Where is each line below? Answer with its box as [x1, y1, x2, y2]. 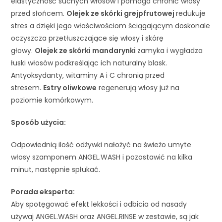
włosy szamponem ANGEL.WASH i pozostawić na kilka [11, 152, 193, 162]
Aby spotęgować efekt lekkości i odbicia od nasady [11, 199, 187, 209]
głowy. [11, 45, 35, 55]
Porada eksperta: [11, 186, 75, 197]
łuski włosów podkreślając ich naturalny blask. [11, 57, 167, 68]
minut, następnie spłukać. [11, 164, 101, 174]
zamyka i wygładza [137, 45, 203, 55]
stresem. [11, 82, 44, 93]
